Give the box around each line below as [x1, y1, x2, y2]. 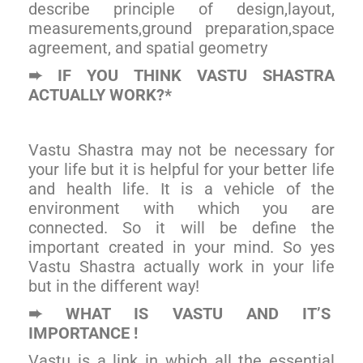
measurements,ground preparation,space [28, 18, 335, 38]
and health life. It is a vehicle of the [28, 178, 335, 199]
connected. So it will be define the [28, 217, 335, 237]
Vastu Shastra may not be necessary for [28, 139, 335, 160]
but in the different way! [28, 275, 199, 296]
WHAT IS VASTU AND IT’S [42, 303, 335, 323]
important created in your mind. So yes [28, 237, 335, 257]
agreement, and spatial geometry [28, 37, 267, 58]
